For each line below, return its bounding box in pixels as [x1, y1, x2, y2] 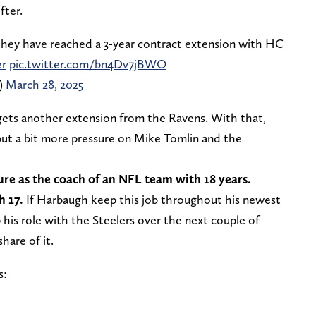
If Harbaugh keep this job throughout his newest [26, 192, 281, 207]
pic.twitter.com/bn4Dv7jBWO [9, 56, 166, 72]
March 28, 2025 [6, 77, 83, 92]
